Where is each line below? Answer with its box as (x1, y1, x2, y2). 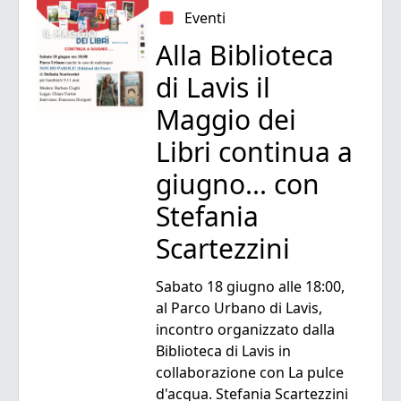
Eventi (184, 8, 226, 29)
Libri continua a (156, 133, 354, 171)
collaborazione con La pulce (156, 363, 345, 383)
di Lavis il (156, 69, 271, 107)
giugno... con (156, 166, 320, 203)
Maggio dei (156, 101, 297, 139)
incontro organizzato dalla (156, 320, 336, 340)
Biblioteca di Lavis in (156, 341, 292, 362)
